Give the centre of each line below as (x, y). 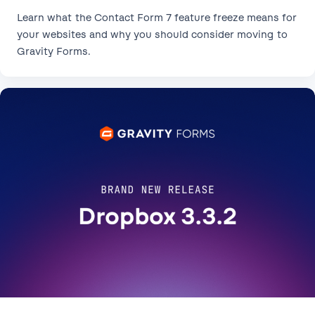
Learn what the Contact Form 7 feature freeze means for (157, 17)
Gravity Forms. (54, 51)
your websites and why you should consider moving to (152, 34)
